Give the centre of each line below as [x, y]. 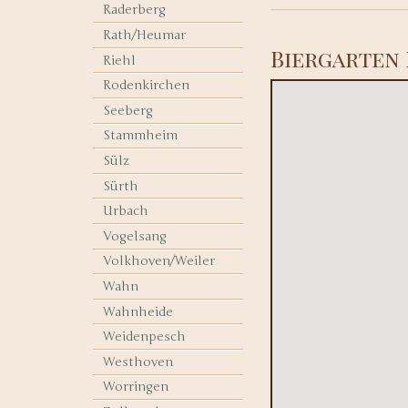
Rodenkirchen [147, 86]
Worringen [136, 387]
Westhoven [138, 362]
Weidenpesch [145, 337]
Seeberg [128, 110]
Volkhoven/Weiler [159, 261]
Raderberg [135, 10]
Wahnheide [138, 311]
